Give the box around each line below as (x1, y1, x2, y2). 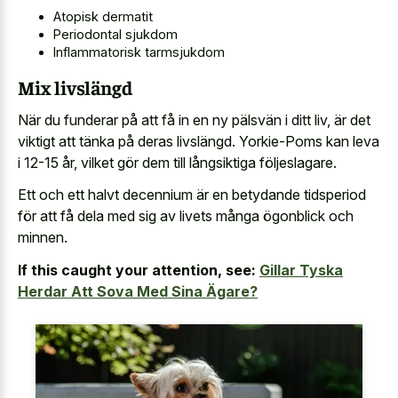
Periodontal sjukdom (53, 26, 178, 42)
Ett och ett (18, 186, 88, 204)
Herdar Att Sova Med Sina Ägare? (18, 282, 258, 300)
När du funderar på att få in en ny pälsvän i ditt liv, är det (18, 110, 370, 129)
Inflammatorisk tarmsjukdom (53, 44, 225, 60)
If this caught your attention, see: (18, 260, 256, 279)
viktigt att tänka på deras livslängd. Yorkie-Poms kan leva (18, 131, 379, 150)
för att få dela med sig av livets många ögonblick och (18, 207, 354, 226)
